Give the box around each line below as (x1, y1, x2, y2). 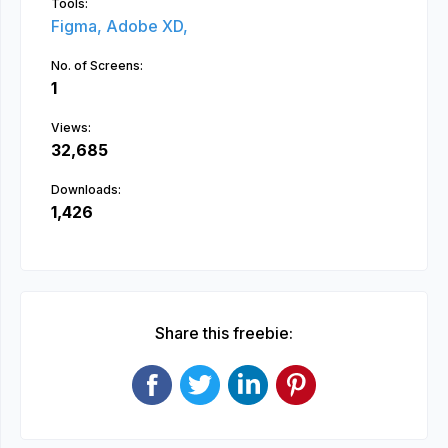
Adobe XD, (106, 16, 188, 36)
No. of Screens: (51, 58, 143, 73)
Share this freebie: (155, 323, 293, 343)
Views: (51, 120, 91, 135)
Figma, (51, 16, 106, 36)
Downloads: (51, 182, 121, 197)
